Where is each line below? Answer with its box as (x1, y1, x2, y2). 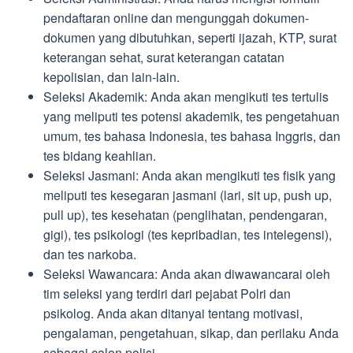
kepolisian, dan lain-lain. (43, 68, 180, 87)
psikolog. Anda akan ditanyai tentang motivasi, (43, 304, 303, 323)
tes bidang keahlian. (43, 147, 156, 165)
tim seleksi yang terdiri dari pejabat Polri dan (43, 284, 291, 303)
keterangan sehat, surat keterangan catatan (43, 48, 284, 67)
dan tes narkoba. (43, 245, 136, 264)
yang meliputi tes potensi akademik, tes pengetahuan (43, 107, 340, 126)
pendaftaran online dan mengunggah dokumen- (43, 9, 309, 28)
